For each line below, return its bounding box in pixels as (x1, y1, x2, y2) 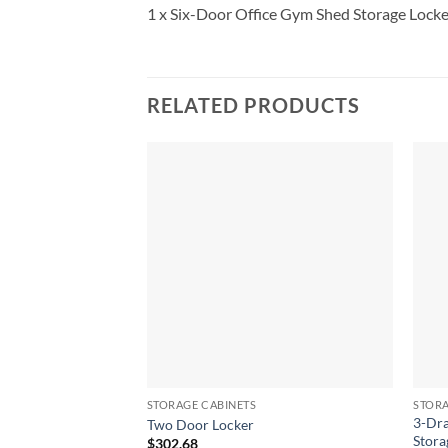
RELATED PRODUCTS (147, 92, 360, 117)
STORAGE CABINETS (146, 398, 257, 412)
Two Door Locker (146, 415, 254, 433)
